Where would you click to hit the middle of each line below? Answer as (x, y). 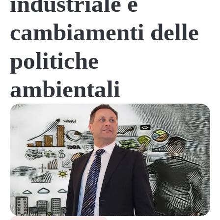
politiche (54, 61)
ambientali (65, 89)
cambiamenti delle (104, 32)
